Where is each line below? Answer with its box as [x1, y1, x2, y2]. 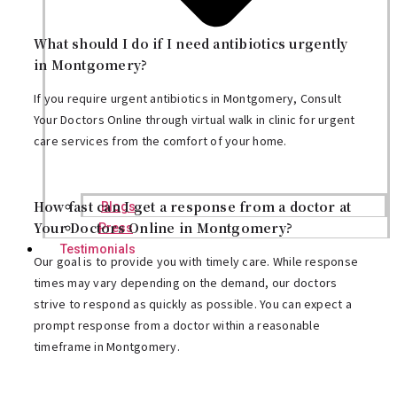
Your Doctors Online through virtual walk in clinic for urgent [34, 111, 355, 128]
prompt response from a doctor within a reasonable [34, 317, 320, 334]
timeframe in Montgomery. [34, 339, 180, 355]
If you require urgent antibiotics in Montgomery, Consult [34, 90, 342, 106]
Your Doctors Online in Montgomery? [34, 219, 293, 237]
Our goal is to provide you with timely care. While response [34, 253, 359, 270]
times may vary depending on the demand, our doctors [34, 275, 338, 292]
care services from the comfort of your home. [34, 132, 287, 149]
